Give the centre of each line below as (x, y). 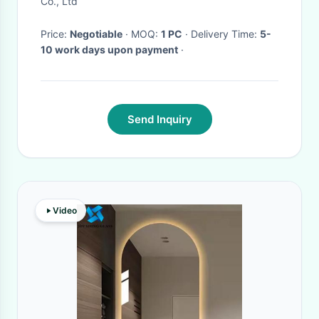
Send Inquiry (159, 119)
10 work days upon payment (109, 49)
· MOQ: (146, 34)
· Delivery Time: (225, 34)
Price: (55, 34)
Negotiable (96, 34)
